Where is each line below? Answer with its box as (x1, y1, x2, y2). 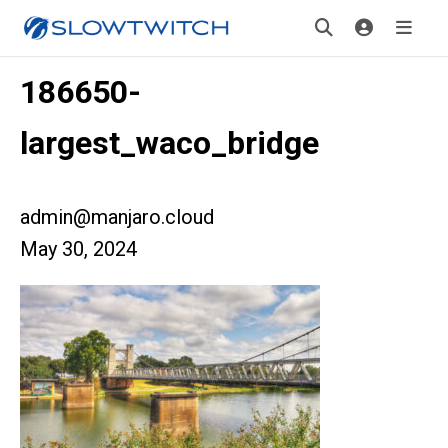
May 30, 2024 (20, 237, 137, 261)
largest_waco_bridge (20, 124, 319, 162)
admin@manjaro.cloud (20, 205, 214, 229)
